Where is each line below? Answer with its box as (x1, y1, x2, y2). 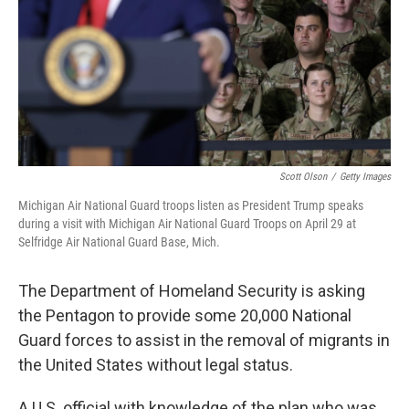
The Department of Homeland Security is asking (18, 281, 365, 300)
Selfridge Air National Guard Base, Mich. (18, 235, 220, 249)
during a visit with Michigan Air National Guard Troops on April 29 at (18, 216, 356, 231)
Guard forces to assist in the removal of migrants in (18, 330, 390, 350)
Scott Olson (279, 171, 327, 183)
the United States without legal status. (18, 355, 293, 374)
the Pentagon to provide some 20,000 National (18, 306, 351, 325)
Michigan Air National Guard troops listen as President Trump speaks (18, 198, 363, 213)
